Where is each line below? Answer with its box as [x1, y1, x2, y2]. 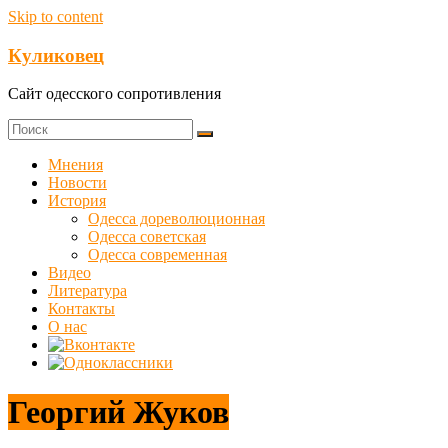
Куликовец [8, 44, 104, 66]
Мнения [48, 156, 103, 174]
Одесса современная [88, 246, 227, 264]
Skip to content [8, 8, 103, 25]
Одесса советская [88, 228, 206, 246]
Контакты [48, 300, 115, 318]
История [48, 192, 106, 210]
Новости [48, 174, 107, 192]
